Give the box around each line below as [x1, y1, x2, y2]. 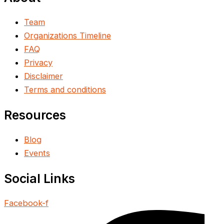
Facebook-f [4, 198, 48, 208]
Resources [4, 107, 66, 122]
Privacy [24, 57, 52, 68]
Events [24, 148, 50, 158]
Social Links [4, 170, 75, 186]
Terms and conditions [24, 84, 106, 95]
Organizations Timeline [24, 30, 111, 41]
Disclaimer [24, 71, 63, 81]
